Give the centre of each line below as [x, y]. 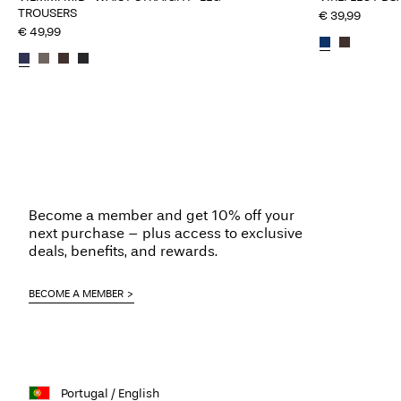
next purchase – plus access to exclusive [166, 233]
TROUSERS [47, 13]
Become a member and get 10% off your [162, 215]
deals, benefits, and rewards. [123, 251]
